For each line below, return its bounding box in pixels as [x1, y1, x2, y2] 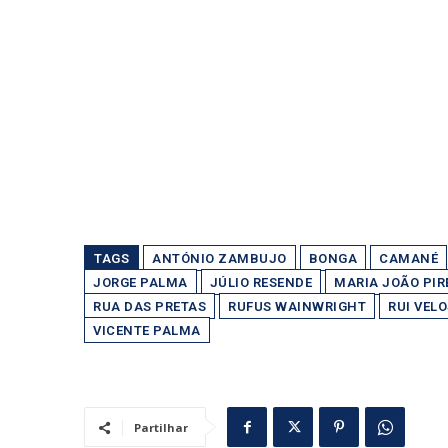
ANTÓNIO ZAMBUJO [152, 251, 287, 266]
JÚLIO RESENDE [209, 275, 312, 290]
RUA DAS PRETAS [93, 299, 206, 314]
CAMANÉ [379, 251, 438, 266]
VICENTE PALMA [93, 323, 201, 338]
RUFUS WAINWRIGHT [228, 299, 366, 314]
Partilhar [134, 420, 188, 435]
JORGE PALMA [93, 275, 188, 290]
